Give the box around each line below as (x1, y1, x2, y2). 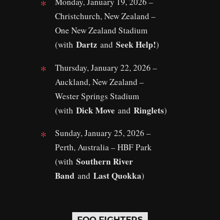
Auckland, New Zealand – (55, 76, 144, 87)
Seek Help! (116, 38, 156, 51)
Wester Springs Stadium (55, 90, 139, 102)
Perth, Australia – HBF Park (55, 141, 152, 153)
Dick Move (76, 104, 118, 116)
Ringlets (134, 104, 164, 116)
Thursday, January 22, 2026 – (55, 61, 157, 73)
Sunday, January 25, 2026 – (55, 127, 151, 139)
